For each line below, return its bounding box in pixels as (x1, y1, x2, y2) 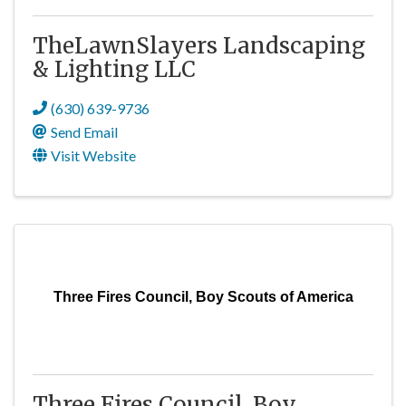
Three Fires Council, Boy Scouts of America (53, 289, 353, 304)
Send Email (51, 123, 118, 140)
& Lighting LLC (33, 55, 196, 83)
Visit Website (51, 147, 136, 164)
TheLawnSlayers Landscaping (33, 32, 365, 60)
